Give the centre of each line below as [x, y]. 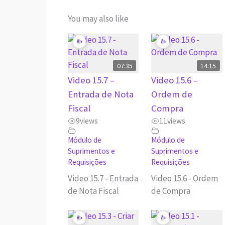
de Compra [171, 191]
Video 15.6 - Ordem [185, 178]
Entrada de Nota [100, 94]
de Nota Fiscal [93, 191]
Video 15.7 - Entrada [103, 178]
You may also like [98, 18]
